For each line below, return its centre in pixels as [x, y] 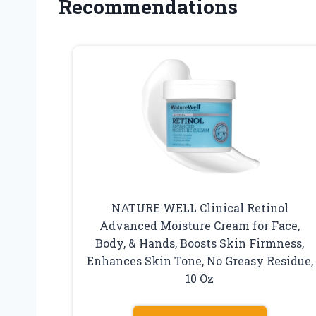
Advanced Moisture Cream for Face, [200, 225]
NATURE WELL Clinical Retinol [200, 207]
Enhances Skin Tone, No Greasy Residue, [200, 260]
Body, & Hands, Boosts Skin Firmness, [200, 243]
